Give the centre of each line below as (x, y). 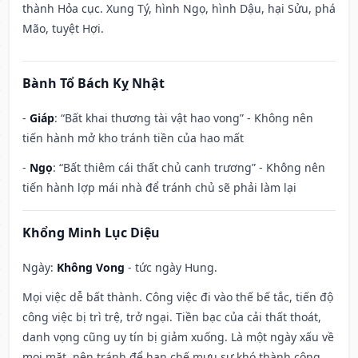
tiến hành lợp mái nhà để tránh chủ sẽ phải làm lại (159, 188)
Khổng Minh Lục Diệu (91, 233)
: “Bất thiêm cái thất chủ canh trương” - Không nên (189, 168)
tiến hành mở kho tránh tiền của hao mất (133, 138)
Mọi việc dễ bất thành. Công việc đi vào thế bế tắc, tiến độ (178, 297)
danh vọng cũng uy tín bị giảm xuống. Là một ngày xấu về (178, 337)
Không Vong (91, 268)
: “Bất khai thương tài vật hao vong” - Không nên (184, 118)
